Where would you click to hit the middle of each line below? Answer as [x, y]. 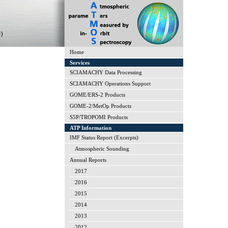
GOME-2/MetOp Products [101, 106]
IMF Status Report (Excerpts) [104, 137]
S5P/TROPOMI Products [99, 117]
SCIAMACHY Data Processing [106, 72]
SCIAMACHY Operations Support [110, 83]
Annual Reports [88, 160]
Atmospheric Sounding [102, 149]
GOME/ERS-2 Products [97, 95]
